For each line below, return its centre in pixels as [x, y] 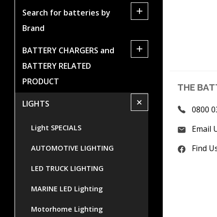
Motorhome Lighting [67, 209]
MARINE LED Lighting [67, 188]
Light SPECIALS [56, 127]
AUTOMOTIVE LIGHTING [72, 148]
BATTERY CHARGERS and [68, 50]
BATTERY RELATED [57, 66]
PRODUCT [41, 81]
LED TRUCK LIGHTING [67, 168]
